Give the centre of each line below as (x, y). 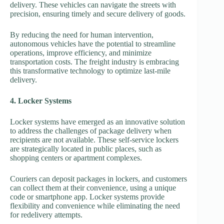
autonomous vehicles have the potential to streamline (93, 43)
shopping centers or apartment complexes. (76, 157)
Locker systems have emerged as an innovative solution (97, 121)
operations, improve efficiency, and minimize (81, 52)
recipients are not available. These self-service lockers (94, 139)
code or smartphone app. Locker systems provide (87, 196)
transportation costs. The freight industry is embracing (94, 61)
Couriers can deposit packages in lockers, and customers (98, 178)
